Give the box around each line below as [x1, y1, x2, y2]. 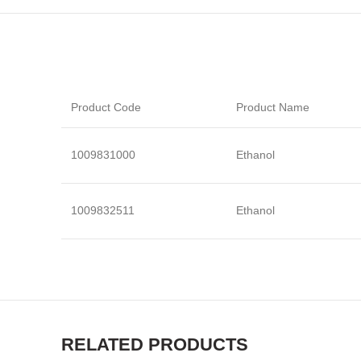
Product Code [71, 101, 141, 114]
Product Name [236, 101, 309, 114]
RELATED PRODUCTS [61, 334, 248, 355]
